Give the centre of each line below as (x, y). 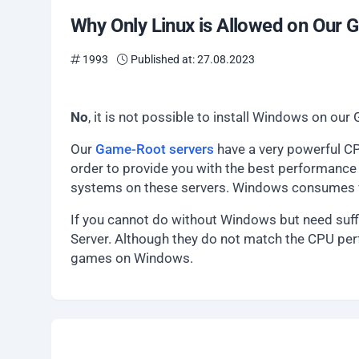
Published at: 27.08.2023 (192, 59)
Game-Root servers (155, 149)
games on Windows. (132, 258)
